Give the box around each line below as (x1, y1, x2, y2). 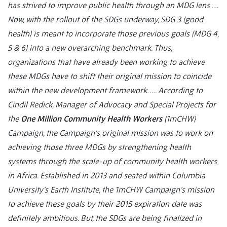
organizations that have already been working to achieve (8, 57, 205, 67)
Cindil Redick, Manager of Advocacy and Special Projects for (8, 99, 216, 110)
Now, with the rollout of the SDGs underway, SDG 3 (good (8, 14, 203, 25)
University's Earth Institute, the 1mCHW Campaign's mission (8, 184, 214, 195)
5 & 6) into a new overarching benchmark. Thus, (8, 43, 172, 53)
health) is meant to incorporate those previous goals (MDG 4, (8, 28, 218, 39)
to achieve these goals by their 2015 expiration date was (8, 199, 202, 209)
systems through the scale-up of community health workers (8, 156, 217, 167)
